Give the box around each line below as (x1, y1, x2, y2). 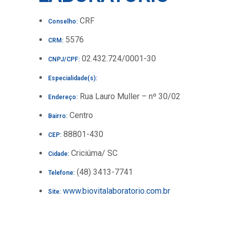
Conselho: (48, 18, 78, 25)
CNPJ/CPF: (48, 56, 80, 63)
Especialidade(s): (48, 75, 97, 82)
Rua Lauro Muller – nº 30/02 (78, 91, 180, 101)
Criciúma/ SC (69, 148, 118, 158)
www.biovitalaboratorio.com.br (63, 186, 170, 196)
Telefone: (48, 169, 75, 176)
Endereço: (48, 94, 78, 101)
